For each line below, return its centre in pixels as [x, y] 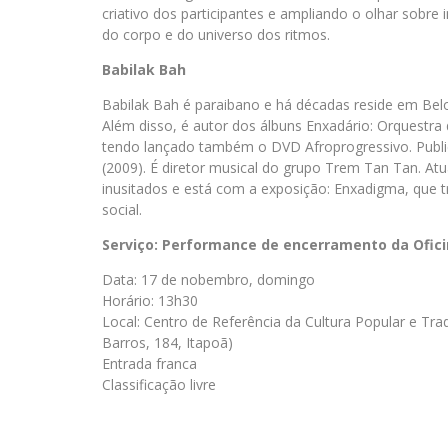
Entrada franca [149, 363]
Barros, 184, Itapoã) [167, 342]
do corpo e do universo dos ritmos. [216, 34]
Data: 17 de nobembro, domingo [208, 279]
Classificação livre [159, 384]
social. [122, 209]
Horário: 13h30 [150, 300]
